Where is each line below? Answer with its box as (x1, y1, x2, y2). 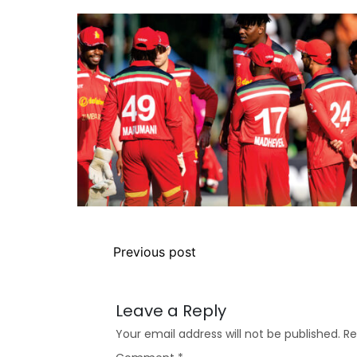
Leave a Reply (116, 299, 227, 322)
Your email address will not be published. (116, 325, 341, 342)
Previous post (113, 243, 197, 260)
